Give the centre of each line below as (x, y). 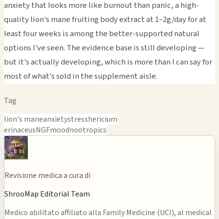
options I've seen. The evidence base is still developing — (104, 48)
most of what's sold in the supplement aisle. (81, 77)
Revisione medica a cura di (47, 176)
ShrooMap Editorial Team (47, 194)
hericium (103, 120)
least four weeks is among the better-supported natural (102, 34)
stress (78, 120)
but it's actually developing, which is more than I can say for (108, 62)
